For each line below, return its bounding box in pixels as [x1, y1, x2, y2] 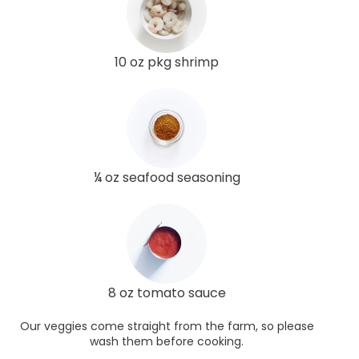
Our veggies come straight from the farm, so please [19, 317, 314, 334]
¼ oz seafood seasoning [93, 167, 240, 187]
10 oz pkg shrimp [115, 52, 219, 71]
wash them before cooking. [90, 333, 244, 349]
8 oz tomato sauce [107, 283, 226, 302]
